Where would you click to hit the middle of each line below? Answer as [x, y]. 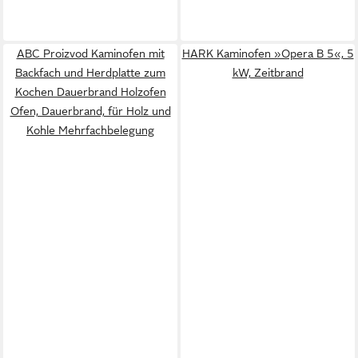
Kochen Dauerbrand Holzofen [90, 91]
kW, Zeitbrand [268, 72]
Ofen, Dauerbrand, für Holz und [90, 111]
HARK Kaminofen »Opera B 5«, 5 [268, 53]
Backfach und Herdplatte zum [90, 72]
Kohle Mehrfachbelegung [90, 130]
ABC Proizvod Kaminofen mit [90, 53]
